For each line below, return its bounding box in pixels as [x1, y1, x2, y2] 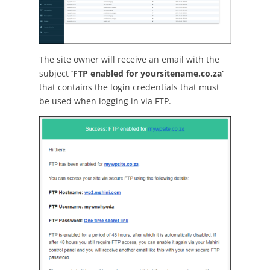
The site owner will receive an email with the [39, 54, 219, 66]
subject [39, 67, 71, 80]
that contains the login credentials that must [39, 81, 219, 93]
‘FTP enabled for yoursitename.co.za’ [71, 67, 224, 80]
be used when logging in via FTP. [39, 95, 171, 107]
